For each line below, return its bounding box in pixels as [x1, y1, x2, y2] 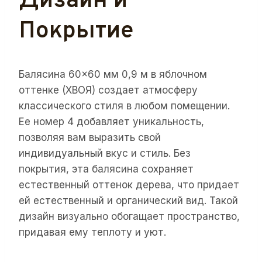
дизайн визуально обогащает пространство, [19, 210, 240, 222]
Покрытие [19, 17, 133, 47]
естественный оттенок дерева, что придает [19, 178, 239, 191]
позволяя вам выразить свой [19, 131, 161, 143]
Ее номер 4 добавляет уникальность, [19, 115, 204, 127]
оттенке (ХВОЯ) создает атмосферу [19, 84, 198, 96]
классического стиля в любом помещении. [19, 99, 230, 112]
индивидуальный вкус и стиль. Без [19, 147, 191, 159]
